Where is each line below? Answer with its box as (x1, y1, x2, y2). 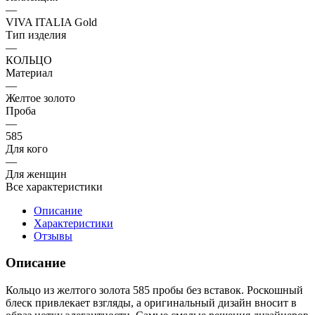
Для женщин (6, 167, 67, 180)
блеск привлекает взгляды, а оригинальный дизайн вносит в (6, 297, 297, 309)
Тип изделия (6, 28, 66, 41)
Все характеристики (6, 180, 103, 193)
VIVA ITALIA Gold (6, 15, 97, 28)
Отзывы (34, 229, 72, 242)
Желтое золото (6, 91, 75, 104)
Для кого (6, 142, 48, 155)
